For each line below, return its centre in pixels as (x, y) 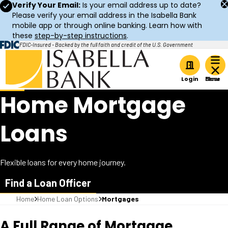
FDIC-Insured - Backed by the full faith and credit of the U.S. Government (106, 45)
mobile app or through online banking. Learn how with (107, 25)
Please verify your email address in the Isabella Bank (104, 15)
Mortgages (120, 199)
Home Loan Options (68, 199)
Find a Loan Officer (48, 183)
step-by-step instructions (81, 36)
